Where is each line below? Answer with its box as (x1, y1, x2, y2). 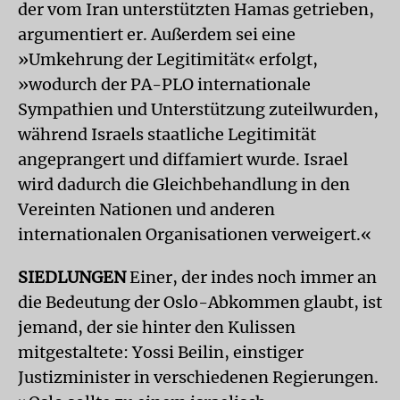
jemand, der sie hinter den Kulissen (18, 317, 296, 337)
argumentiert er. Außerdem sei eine (18, 24, 296, 45)
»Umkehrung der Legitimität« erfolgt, (18, 49, 318, 70)
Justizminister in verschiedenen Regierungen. (18, 367, 379, 387)
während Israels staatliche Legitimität (18, 124, 316, 145)
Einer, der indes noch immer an (129, 267, 377, 287)
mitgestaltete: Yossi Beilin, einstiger (18, 342, 304, 362)
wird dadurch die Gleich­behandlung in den (18, 174, 350, 195)
